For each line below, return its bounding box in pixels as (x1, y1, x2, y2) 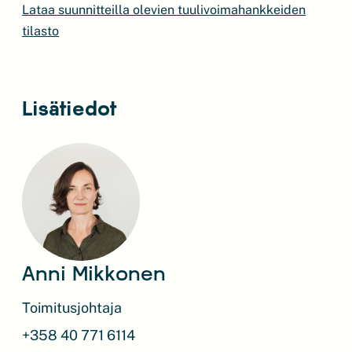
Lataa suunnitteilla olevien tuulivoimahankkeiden (22, 2, 306, 17)
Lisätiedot (22, 96, 116, 119)
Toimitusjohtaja (22, 299, 122, 316)
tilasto (22, 24, 59, 38)
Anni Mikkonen (22, 261, 166, 284)
